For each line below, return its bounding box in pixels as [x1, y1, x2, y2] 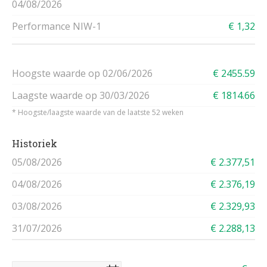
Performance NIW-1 [12, 20, 101, 33]
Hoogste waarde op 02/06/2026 [12, 67, 153, 80]
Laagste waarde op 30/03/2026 [12, 89, 150, 102]
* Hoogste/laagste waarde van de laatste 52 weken [12, 107, 184, 117]
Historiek [12, 137, 57, 150]
